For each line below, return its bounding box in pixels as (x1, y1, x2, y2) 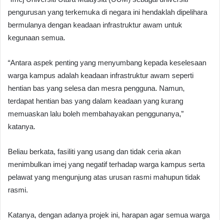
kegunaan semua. (8, 33, 65, 42)
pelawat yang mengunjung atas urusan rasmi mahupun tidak (8, 173, 200, 182)
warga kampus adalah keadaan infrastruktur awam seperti (8, 71, 193, 80)
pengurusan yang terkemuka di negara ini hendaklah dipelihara (8, 8, 207, 17)
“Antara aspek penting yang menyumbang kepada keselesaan (8, 58, 206, 67)
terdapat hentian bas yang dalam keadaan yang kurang (8, 97, 183, 106)
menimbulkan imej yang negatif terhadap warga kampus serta (8, 160, 205, 169)
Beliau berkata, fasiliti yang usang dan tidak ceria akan (8, 147, 181, 156)
